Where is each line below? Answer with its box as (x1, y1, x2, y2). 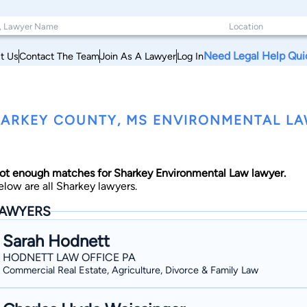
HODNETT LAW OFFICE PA (3, 251, 136, 264)
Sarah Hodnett (3, 231, 110, 251)
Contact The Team (19, 49, 99, 62)
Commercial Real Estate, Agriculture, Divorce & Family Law (3, 264, 258, 276)
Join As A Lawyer (100, 49, 176, 62)
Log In (177, 49, 204, 62)
